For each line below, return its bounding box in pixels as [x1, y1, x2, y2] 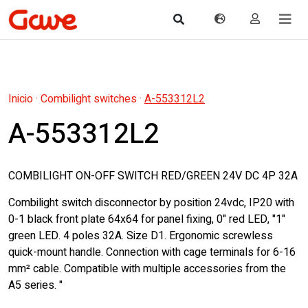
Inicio [8, 91, 33, 107]
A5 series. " [8, 277, 63, 294]
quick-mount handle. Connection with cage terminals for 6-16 [8, 244, 296, 261]
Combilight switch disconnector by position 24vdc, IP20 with [8, 195, 294, 211]
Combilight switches [41, 91, 137, 107]
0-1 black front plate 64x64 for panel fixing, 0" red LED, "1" [8, 211, 285, 228]
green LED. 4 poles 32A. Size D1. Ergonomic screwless [8, 228, 273, 244]
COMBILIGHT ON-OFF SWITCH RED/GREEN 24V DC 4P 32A [8, 168, 298, 184]
